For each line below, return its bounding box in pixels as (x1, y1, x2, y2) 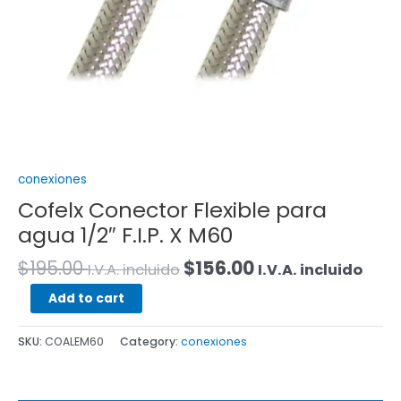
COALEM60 (45, 333, 104, 349)
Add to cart (47, 289, 124, 307)
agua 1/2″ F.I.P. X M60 (18, 219, 234, 250)
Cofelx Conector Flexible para (18, 194, 327, 225)
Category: (120, 333, 181, 349)
